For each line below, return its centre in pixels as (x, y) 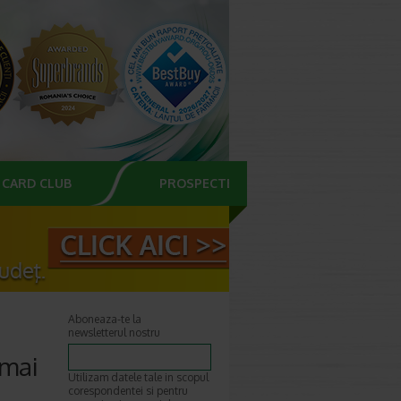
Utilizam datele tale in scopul (138, 377)
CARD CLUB (37, 183)
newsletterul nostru (114, 333)
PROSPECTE (196, 183)
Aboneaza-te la (105, 319)
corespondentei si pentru (128, 391)
